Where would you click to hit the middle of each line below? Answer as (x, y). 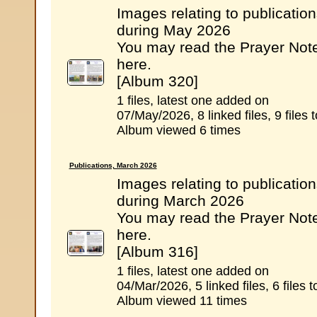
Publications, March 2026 (113, 165)
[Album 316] (157, 252)
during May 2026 (173, 30)
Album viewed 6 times (178, 130)
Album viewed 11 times (181, 301)
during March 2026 (180, 201)
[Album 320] (157, 81)
